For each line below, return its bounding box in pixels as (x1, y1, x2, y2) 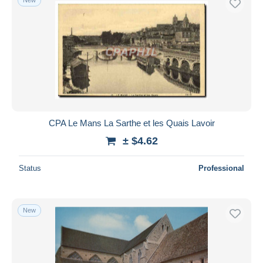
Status (19, 163, 41, 173)
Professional (198, 163, 244, 173)
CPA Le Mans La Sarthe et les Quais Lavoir (48, 117, 215, 128)
